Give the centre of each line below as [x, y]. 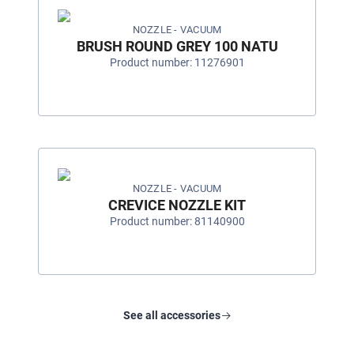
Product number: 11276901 [177, 63]
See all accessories [171, 316]
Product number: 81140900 [177, 221]
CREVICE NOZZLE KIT [177, 205]
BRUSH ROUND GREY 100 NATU [177, 47]
